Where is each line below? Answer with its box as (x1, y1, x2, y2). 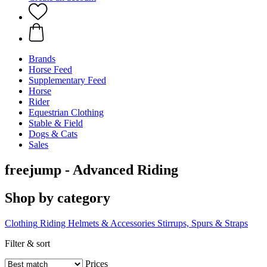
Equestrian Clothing (29, 107, 104, 117)
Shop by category (5, 190, 110, 206)
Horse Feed (29, 64, 72, 74)
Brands (29, 54, 55, 64)
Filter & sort (5, 238, 50, 249)
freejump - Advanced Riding (5, 162, 178, 178)
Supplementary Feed (29, 75, 106, 85)
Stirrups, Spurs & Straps (157, 218, 248, 228)
